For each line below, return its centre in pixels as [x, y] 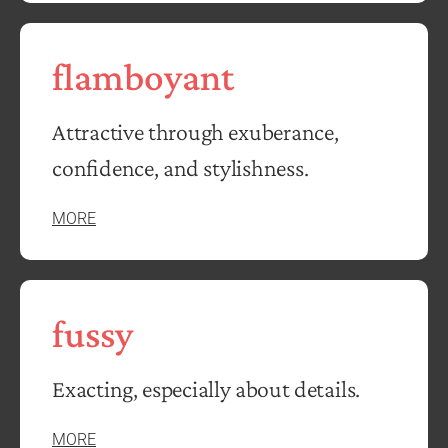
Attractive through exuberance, [195, 132]
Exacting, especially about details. [206, 389]
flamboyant [143, 77]
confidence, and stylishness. [180, 168]
